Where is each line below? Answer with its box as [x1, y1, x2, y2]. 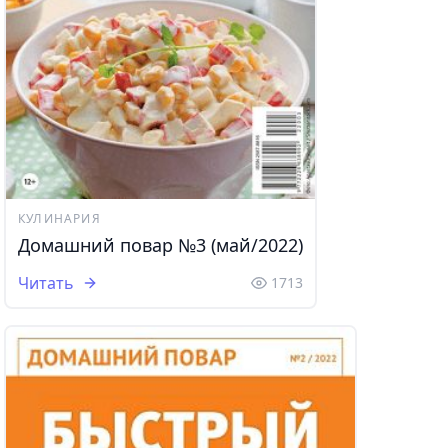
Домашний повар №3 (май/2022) [18, 233, 303, 258]
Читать [18, 272, 74, 295]
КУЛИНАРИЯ [18, 210, 101, 228]
